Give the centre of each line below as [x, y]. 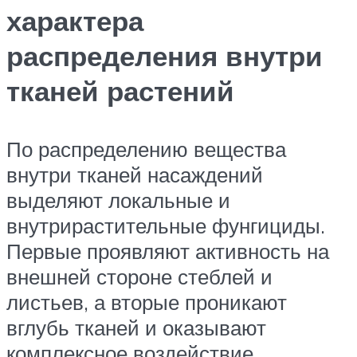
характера [75, 21]
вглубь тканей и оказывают [136, 328]
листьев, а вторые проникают [147, 302]
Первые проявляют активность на [168, 251]
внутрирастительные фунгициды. [166, 226]
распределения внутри [165, 56]
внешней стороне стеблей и [139, 277]
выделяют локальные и [118, 200]
